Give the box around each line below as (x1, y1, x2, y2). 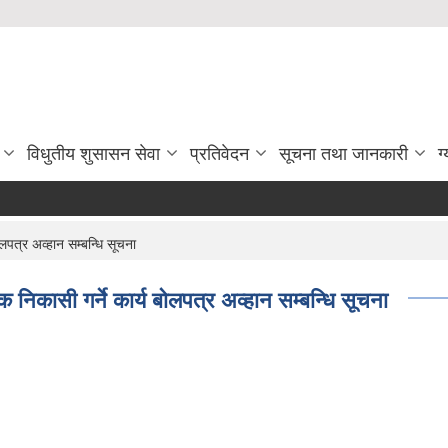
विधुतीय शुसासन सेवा (27, 144, 160, 164)
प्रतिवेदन (190, 144, 249, 164)
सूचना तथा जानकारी (279, 144, 408, 164)
